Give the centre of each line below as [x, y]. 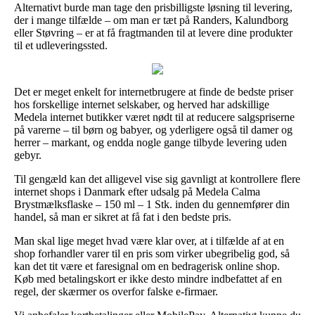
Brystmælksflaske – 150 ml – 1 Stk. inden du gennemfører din [152, 204]
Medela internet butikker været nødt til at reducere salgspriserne [154, 117]
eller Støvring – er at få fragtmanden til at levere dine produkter [153, 32]
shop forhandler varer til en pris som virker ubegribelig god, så [152, 253]
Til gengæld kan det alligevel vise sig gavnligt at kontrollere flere [157, 179]
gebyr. [28, 155]
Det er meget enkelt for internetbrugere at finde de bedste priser [154, 91]
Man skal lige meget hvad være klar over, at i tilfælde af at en [149, 240]
